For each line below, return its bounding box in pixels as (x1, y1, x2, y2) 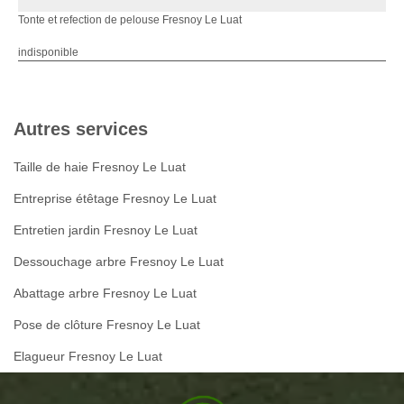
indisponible (18, 46, 78, 60)
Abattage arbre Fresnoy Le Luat (14, 286, 197, 301)
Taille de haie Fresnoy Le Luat (14, 160, 186, 175)
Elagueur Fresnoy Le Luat (14, 349, 162, 364)
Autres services (14, 119, 148, 140)
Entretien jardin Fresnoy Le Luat (14, 223, 197, 238)
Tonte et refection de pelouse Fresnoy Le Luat (18, 14, 242, 27)
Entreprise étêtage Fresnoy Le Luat (14, 191, 216, 207)
